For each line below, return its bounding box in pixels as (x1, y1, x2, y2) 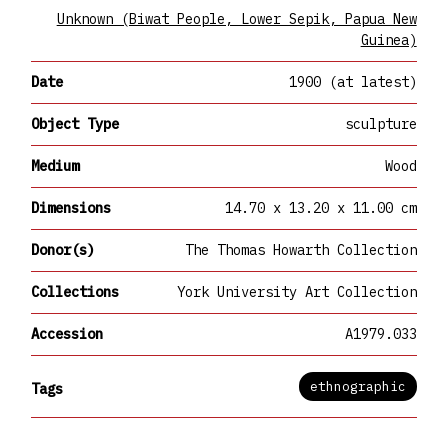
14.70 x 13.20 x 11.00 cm (224, 199, 417, 218)
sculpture (344, 115, 417, 134)
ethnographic (309, 378, 406, 396)
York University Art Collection (176, 283, 417, 302)
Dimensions (31, 199, 112, 218)
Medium (31, 157, 80, 176)
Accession (31, 325, 104, 344)
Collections (31, 283, 120, 302)
